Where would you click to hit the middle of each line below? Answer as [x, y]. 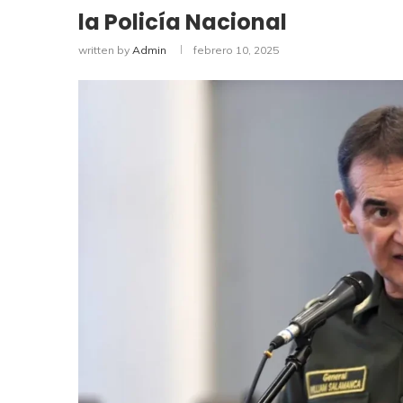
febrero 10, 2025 [236, 50]
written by [105, 50]
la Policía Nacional [183, 22]
